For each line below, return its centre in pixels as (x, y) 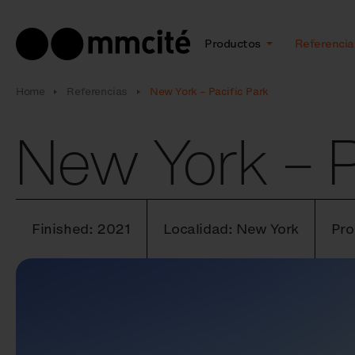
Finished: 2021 (82, 229)
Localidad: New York (231, 229)
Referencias (97, 92)
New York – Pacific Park (209, 92)
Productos (234, 44)
